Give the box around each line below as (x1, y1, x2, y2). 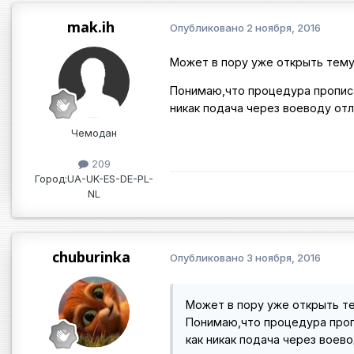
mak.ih (67, 17, 115, 36)
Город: (35, 171, 67, 185)
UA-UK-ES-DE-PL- (67, 171, 153, 185)
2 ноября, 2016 (247, 21, 321, 35)
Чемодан (71, 126, 117, 139)
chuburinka (51, 247, 130, 266)
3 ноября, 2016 (247, 251, 321, 265)
